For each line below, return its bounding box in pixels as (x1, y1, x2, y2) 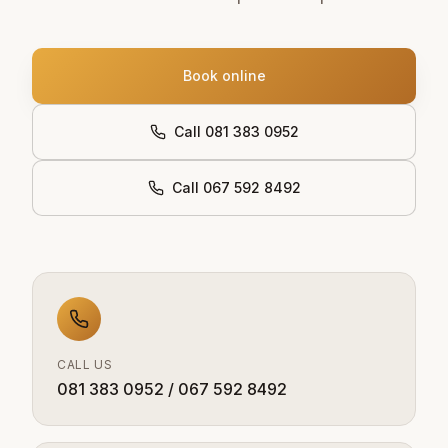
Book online (182, 67, 266, 85)
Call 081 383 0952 (173, 123, 299, 141)
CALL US (57, 357, 113, 373)
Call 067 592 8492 (171, 179, 301, 197)
